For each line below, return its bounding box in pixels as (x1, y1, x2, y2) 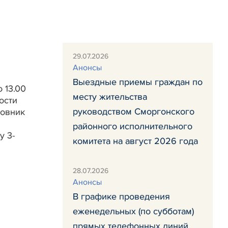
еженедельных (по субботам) (73, 206, 194, 217)
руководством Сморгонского (73, 106, 194, 117)
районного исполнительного (73, 121, 192, 132)
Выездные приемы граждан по (73, 76, 203, 88)
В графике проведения (73, 191, 170, 202)
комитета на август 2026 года (73, 135, 198, 147)
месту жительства (73, 91, 147, 102)
